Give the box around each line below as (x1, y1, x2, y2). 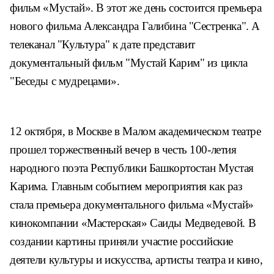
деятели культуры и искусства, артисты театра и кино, (10, 253, 263, 266)
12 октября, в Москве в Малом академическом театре (10, 125, 261, 138)
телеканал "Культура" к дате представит (10, 38, 196, 51)
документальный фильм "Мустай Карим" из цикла (10, 56, 248, 69)
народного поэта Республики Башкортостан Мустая (10, 161, 254, 174)
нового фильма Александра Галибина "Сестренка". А (10, 20, 260, 32)
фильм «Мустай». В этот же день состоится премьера (10, 1, 262, 14)
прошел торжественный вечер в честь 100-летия (10, 143, 237, 156)
